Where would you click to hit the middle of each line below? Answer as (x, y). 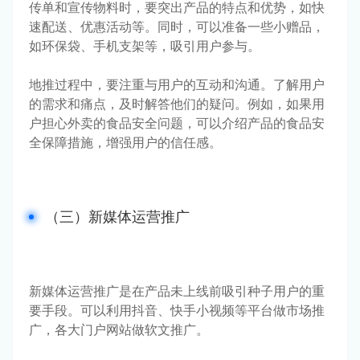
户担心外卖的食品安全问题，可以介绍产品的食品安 (177, 123)
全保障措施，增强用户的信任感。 (125, 142)
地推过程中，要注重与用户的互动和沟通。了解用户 (177, 84)
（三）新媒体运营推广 (117, 216)
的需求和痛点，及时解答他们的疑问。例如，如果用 (177, 103)
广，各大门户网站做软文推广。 (119, 329)
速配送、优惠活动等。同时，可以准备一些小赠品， (177, 26)
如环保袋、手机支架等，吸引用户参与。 (145, 45)
